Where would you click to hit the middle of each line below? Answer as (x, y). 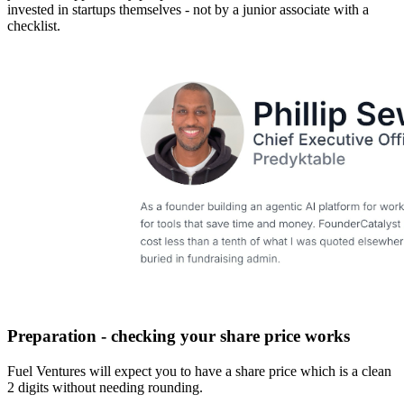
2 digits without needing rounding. (105, 387)
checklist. (34, 26)
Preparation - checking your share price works (179, 335)
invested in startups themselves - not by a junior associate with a (188, 10)
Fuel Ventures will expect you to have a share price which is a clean (199, 371)
